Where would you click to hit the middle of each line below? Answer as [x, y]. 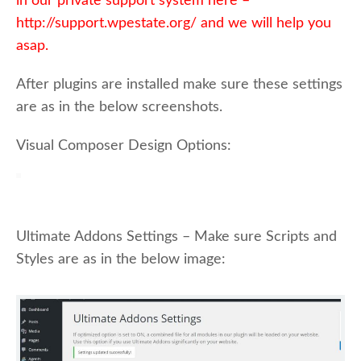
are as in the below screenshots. [119, 107]
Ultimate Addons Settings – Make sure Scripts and [176, 237]
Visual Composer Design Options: [124, 145]
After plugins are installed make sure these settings [179, 84]
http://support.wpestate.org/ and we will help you [174, 23]
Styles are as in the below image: [121, 259]
